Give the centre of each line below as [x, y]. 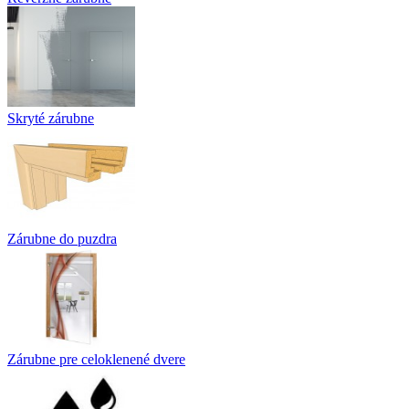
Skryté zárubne [51, 118]
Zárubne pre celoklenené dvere [96, 359]
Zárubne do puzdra [62, 238]
